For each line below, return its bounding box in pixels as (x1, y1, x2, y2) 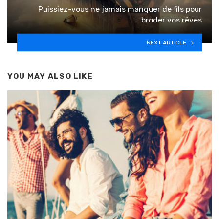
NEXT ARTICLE (147, 39, 187, 46)
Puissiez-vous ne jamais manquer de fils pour (38, 4, 202, 14)
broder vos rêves (141, 15, 202, 25)
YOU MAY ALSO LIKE (7, 72, 93, 81)
